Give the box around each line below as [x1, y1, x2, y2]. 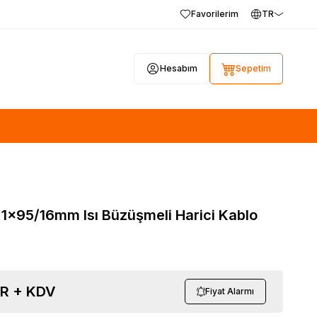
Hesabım [160, 63, 197, 74]
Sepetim [236, 63, 271, 74]
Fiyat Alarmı [205, 285, 254, 296]
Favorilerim [191, 8, 238, 19]
